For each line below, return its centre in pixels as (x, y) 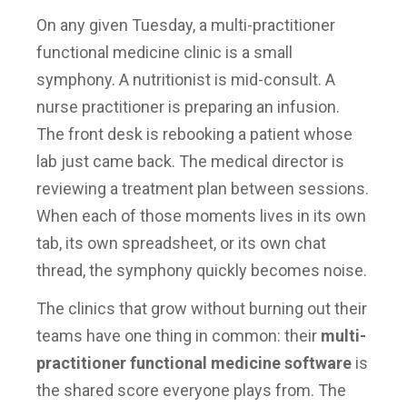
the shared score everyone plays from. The (191, 390)
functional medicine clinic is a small (164, 52)
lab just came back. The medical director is (190, 161)
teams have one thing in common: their (179, 335)
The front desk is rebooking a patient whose (194, 134)
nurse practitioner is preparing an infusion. (188, 106)
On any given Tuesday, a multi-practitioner (186, 25)
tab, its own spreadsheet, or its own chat (181, 243)
